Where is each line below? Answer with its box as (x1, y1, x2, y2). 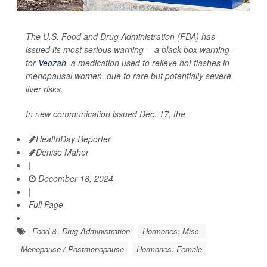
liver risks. (26, 83, 63, 95)
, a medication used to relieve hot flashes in (66, 57, 229, 69)
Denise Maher (36, 146, 89, 159)
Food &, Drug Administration (32, 225, 130, 237)
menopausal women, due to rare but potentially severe (26, 70, 231, 82)
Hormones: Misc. (142, 225, 201, 237)
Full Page (29, 198, 63, 211)
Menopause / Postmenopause (21, 243, 124, 255)
